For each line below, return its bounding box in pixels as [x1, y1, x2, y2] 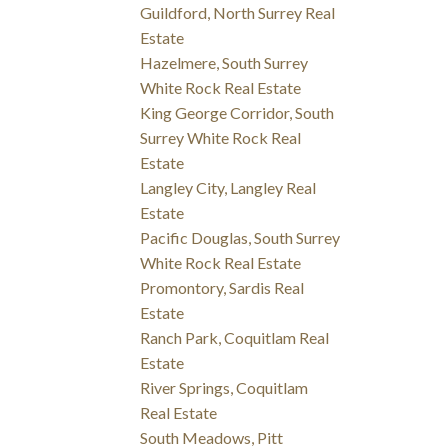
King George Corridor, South [140, 103, 335, 123]
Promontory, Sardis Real [140, 278, 305, 298]
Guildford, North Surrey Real [140, 3, 336, 23]
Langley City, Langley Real [140, 178, 317, 198]
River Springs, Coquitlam [140, 378, 309, 398]
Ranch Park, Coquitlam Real [140, 328, 330, 348]
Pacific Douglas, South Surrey [140, 228, 341, 248]
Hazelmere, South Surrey [140, 53, 309, 73]
